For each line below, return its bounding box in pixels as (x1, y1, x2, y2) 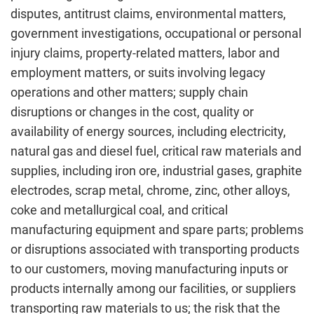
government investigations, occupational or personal (11, 26, 301, 41)
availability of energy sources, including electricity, (11, 124, 286, 139)
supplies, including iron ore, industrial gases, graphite (11, 163, 302, 178)
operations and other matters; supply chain (11, 85, 248, 100)
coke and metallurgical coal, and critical (11, 203, 228, 217)
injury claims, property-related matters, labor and (11, 46, 280, 60)
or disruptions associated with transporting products (11, 242, 299, 257)
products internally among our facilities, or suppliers (11, 281, 296, 296)
